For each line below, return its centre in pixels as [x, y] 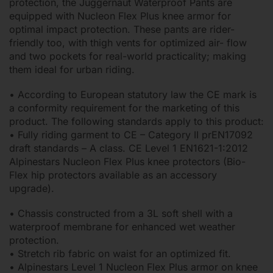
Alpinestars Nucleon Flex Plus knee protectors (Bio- [127, 162]
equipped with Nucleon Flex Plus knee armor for [120, 16]
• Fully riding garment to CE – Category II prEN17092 [131, 135]
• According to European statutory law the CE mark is [133, 95]
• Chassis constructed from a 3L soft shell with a [121, 213]
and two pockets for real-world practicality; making [128, 56]
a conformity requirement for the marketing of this [124, 108]
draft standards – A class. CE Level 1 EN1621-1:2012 [129, 148]
